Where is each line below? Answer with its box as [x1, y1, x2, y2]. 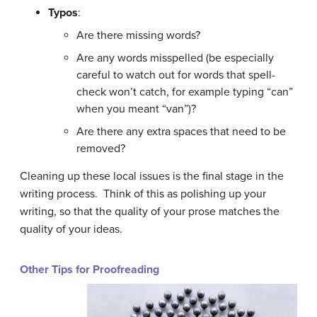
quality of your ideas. [20, 222, 122, 237]
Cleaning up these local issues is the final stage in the [20, 169, 284, 184]
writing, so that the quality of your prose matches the [20, 204, 279, 219]
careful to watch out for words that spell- [76, 68, 275, 83]
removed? [76, 142, 125, 156]
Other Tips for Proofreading [20, 263, 159, 277]
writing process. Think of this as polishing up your [20, 187, 266, 202]
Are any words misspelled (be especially [76, 51, 274, 66]
